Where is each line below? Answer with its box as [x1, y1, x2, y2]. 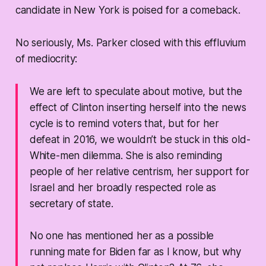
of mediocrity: [15, 53, 78, 65]
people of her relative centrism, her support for [29, 166, 249, 178]
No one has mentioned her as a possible [29, 230, 214, 242]
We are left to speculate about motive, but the [29, 85, 242, 98]
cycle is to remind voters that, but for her [29, 118, 219, 130]
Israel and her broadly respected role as [29, 182, 216, 194]
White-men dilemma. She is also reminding [29, 150, 222, 162]
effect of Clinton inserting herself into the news [29, 102, 246, 114]
